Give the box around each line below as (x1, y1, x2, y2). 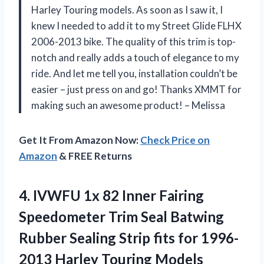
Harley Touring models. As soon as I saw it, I (31, 4, 223, 16)
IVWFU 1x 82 (33, 187, 119, 204)
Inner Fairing (119, 187, 204, 204)
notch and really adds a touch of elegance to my (31, 51, 239, 64)
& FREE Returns (57, 150, 132, 163)
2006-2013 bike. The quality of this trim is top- (31, 35, 236, 48)
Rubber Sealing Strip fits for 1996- (19, 229, 239, 247)
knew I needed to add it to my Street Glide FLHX (31, 19, 242, 32)
